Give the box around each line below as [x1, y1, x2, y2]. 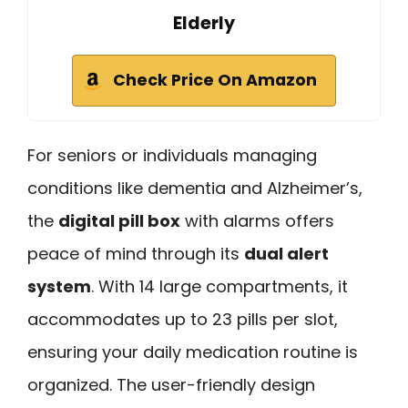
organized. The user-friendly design [27, 373, 315, 396]
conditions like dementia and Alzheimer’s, [27, 177, 362, 199]
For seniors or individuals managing [27, 144, 317, 167]
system [27, 275, 91, 298]
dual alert [244, 242, 329, 265]
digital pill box [58, 209, 180, 232]
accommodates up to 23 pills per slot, [27, 308, 338, 331]
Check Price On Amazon [113, 69, 317, 91]
